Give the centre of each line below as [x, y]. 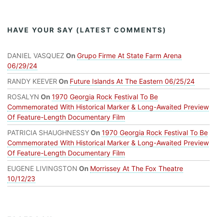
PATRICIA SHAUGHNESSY [48, 132]
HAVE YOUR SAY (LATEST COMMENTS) [87, 30]
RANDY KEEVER [32, 81]
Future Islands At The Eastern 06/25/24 [132, 81]
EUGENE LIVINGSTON [42, 168]
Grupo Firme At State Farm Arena [129, 55]
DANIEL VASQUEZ [36, 55]
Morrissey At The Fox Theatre [137, 168]
